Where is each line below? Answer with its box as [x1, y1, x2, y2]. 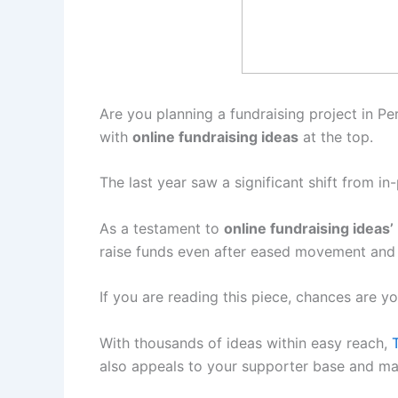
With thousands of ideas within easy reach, [99, 334, 387, 352]
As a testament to [99, 219, 224, 237]
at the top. [298, 127, 373, 146]
